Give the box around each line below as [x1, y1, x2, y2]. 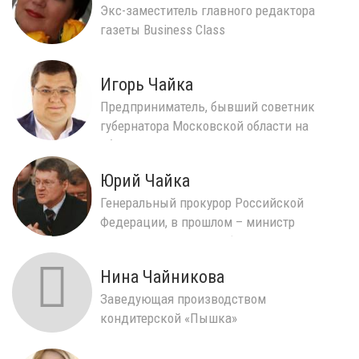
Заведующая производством [100, 290, 266, 307]
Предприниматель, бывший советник [100, 98, 315, 115]
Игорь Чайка [100, 74, 193, 95]
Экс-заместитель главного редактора [100, 2, 315, 18]
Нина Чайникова [100, 266, 224, 287]
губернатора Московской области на [100, 117, 309, 134]
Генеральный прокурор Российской [100, 194, 304, 211]
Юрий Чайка [100, 170, 190, 191]
